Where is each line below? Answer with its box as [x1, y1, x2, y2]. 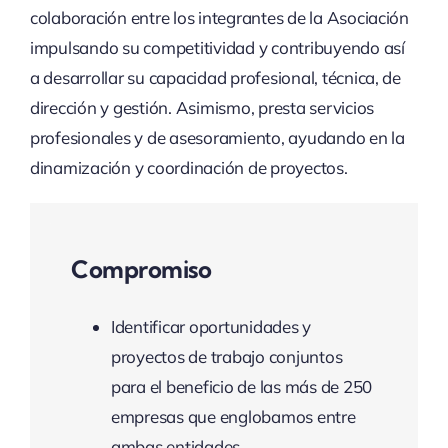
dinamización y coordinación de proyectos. [29, 157, 348, 179]
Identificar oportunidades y [110, 316, 312, 338]
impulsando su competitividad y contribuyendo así [29, 37, 405, 59]
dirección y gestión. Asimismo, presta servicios [29, 97, 374, 119]
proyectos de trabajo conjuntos [110, 346, 343, 368]
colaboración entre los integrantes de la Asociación [29, 7, 409, 29]
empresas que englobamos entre [110, 406, 356, 428]
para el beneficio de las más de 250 [110, 376, 373, 398]
